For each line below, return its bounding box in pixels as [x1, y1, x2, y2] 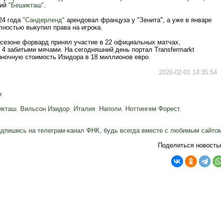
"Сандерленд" [23, 16, 65, 24]
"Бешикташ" [8, 1, 44, 9]
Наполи [99, 105, 121, 112]
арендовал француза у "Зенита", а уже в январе [65, 16, 212, 24]
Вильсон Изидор [20, 105, 70, 112]
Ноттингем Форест [125, 105, 180, 112]
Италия [74, 105, 95, 112]
